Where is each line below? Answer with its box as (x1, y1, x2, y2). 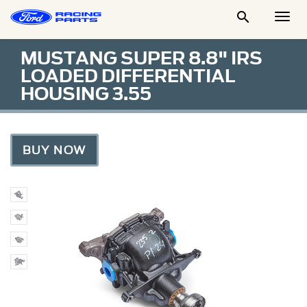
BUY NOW (23, 142, 86, 158)
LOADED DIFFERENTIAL (21, 64, 235, 88)
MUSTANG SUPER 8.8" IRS (21, 46, 262, 71)
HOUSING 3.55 (21, 82, 151, 106)
